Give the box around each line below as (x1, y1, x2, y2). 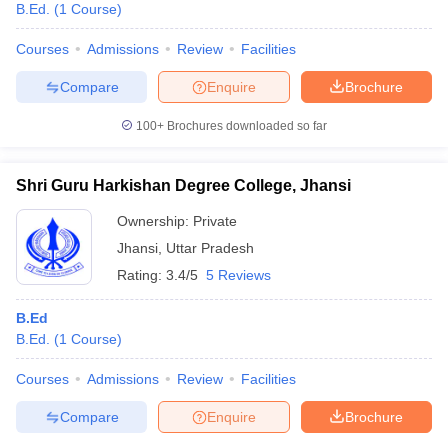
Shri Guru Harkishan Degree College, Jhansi (16, 177, 351, 194)
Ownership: (117, 213, 193, 229)
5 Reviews (206, 267, 271, 283)
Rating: (117, 267, 166, 283)
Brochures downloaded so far (164, 119, 327, 133)
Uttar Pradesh (166, 240, 254, 256)
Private (193, 213, 237, 229)
